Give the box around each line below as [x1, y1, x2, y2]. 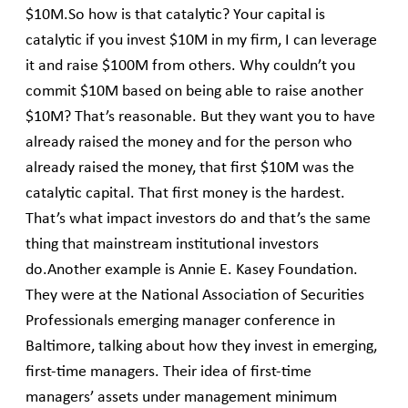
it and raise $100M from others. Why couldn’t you [25, 58, 355, 75]
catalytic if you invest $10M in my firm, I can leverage [25, 33, 377, 49]
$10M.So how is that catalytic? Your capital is [25, 7, 325, 24]
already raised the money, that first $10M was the [25, 160, 354, 177]
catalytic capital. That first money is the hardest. [25, 186, 345, 202]
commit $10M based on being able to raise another [25, 84, 363, 100]
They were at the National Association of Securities [25, 288, 364, 304]
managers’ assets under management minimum [25, 390, 337, 406]
